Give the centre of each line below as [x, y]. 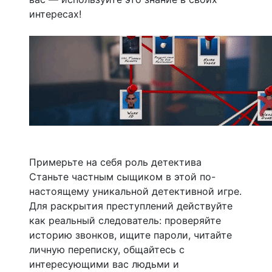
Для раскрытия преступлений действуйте [131, 206]
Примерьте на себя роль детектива [115, 162]
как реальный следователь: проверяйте [125, 220]
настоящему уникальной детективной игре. [135, 191]
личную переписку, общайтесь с [107, 249]
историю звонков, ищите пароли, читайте [131, 235]
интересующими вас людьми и [104, 264]
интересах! [55, 14]
